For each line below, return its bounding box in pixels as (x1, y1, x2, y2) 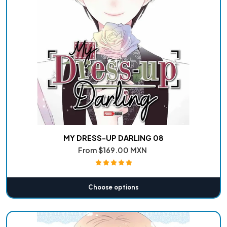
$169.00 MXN (98, 145, 147, 155)
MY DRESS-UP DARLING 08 (63, 133, 164, 142)
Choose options (88, 183, 139, 191)
